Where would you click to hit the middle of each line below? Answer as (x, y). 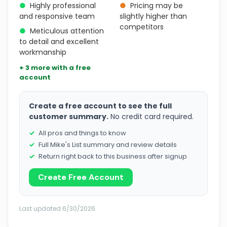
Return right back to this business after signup (113, 156)
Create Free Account (81, 177)
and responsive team (57, 16)
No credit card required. (151, 117)
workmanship (43, 52)
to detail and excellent (59, 42)
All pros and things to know (82, 133)
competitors (142, 27)
